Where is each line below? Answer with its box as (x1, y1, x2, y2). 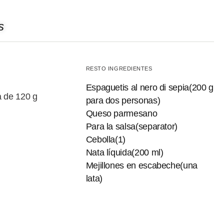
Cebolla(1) (85, 134, 126, 145)
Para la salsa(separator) (85, 121, 177, 132)
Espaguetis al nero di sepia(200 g (85, 82, 213, 93)
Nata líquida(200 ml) (85, 147, 163, 158)
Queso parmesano (85, 108, 157, 119)
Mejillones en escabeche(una (85, 160, 197, 171)
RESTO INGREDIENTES (85, 65, 152, 71)
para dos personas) (85, 95, 160, 106)
